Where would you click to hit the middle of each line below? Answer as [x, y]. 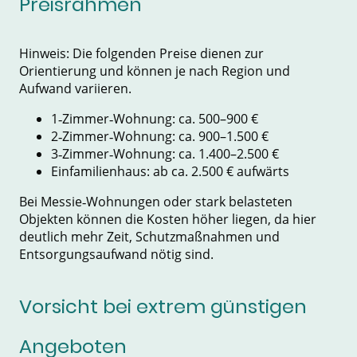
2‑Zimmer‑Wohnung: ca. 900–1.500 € [160, 136]
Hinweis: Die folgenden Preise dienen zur [141, 53]
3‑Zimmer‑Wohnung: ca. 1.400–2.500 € [165, 153]
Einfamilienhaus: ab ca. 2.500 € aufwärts [170, 171]
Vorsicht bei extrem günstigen [163, 307]
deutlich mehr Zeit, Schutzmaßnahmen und [149, 236]
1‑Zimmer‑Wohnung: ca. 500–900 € [155, 118]
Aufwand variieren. [75, 88]
